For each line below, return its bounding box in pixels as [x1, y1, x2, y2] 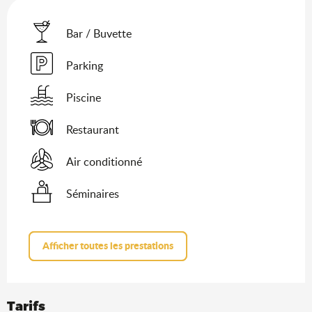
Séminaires [66, 185, 119, 201]
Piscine [66, 89, 101, 105]
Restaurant [66, 121, 119, 137]
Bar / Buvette [66, 25, 132, 41]
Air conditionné [66, 153, 142, 169]
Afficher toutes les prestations [42, 238, 173, 253]
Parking [66, 57, 103, 73]
